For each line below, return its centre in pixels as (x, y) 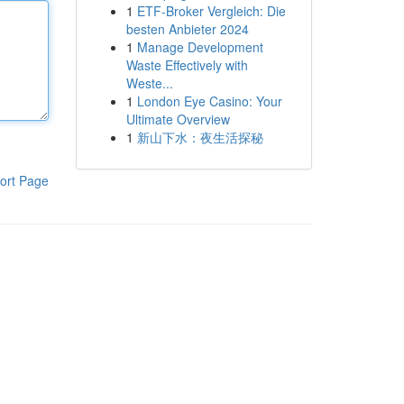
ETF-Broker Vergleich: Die (211, 11)
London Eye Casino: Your (209, 101)
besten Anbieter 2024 (187, 29)
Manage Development (200, 47)
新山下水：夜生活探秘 (200, 137)
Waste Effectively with (187, 65)
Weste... (149, 83)
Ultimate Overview (178, 119)
